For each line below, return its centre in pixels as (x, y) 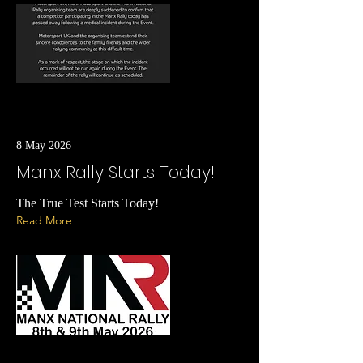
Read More (44, 220)
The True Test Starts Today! (88, 203)
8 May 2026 (44, 145)
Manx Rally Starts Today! (115, 172)
